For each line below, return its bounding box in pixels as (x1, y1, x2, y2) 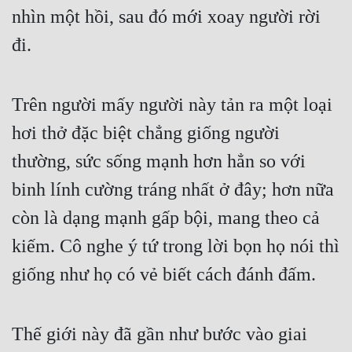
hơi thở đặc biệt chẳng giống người (12, 123, 280, 144)
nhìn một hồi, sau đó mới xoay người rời (12, 6, 321, 27)
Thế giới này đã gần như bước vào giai (12, 324, 307, 345)
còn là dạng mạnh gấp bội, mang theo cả (12, 207, 320, 229)
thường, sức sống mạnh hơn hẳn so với (12, 151, 306, 172)
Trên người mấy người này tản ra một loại (12, 94, 332, 115)
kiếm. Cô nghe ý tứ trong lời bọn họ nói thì (12, 236, 339, 257)
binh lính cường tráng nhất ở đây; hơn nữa (12, 179, 334, 200)
